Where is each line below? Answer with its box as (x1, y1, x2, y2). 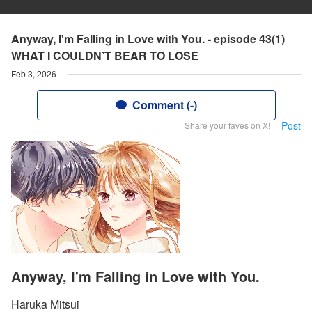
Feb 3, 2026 (11, 68, 56, 79)
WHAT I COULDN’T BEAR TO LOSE (11, 47, 198, 63)
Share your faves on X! (185, 119, 270, 131)
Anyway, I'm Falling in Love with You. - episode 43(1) (11, 31, 285, 47)
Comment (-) (132, 97, 197, 113)
